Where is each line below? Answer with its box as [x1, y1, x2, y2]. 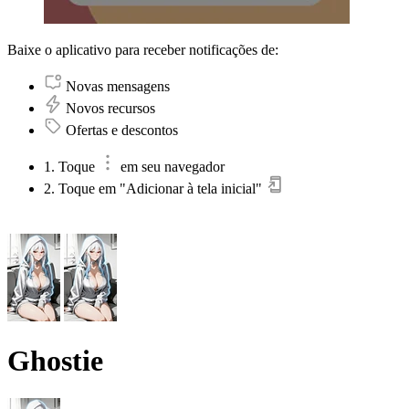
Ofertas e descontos [66, 121, 178, 138]
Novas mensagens [66, 78, 170, 94]
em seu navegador [121, 158, 225, 174]
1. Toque [44, 158, 99, 174]
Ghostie [7, 344, 103, 378]
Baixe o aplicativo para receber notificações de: [7, 41, 278, 58]
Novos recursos [66, 100, 155, 116]
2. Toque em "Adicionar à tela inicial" [44, 180, 266, 196]
